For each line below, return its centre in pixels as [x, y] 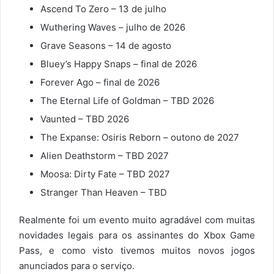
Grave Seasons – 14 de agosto [106, 45]
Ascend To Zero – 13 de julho [103, 9]
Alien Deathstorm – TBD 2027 [105, 155]
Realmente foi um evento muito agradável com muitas [137, 220]
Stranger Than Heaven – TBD [104, 192]
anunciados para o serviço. [77, 265]
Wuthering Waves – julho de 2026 [113, 27]
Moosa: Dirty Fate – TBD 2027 [105, 174]
